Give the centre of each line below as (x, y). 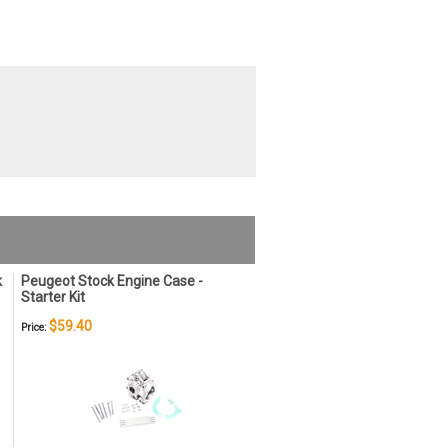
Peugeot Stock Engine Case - (112, 281)
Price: (33, 327)
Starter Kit (53, 297)
